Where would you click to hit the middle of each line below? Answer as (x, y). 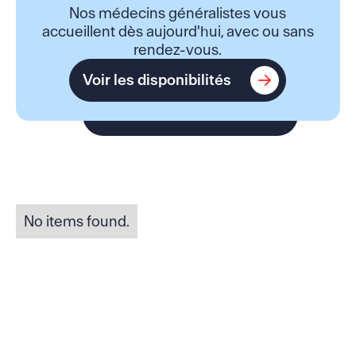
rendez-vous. (178, 49)
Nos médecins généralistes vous (178, 13)
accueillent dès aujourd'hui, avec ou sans (178, 31)
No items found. (76, 221)
